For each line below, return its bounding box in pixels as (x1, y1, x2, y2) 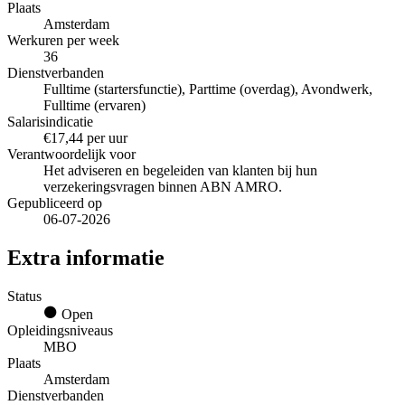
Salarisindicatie (7, 114, 93, 130)
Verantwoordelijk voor (7, 146, 136, 163)
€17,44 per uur (43, 130, 127, 146)
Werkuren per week (7, 33, 119, 49)
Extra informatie (7, 245, 165, 269)
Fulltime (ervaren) (43, 98, 146, 114)
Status (7, 287, 42, 304)
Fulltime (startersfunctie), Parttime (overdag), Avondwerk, (43, 81, 372, 98)
